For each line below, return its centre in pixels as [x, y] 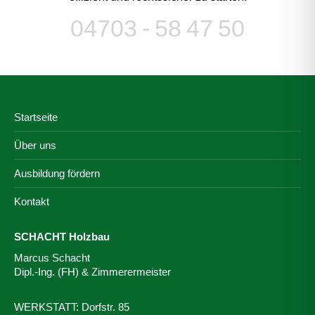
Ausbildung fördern [57, 173]
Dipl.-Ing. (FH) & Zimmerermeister [92, 272]
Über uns [35, 145]
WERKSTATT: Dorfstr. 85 [72, 307]
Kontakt [32, 201]
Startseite [36, 117]
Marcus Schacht [52, 258]
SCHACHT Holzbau [62, 237]
